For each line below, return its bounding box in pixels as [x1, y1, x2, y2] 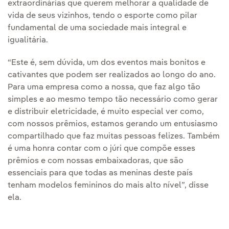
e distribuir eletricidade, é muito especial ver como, [8, 108, 204, 117]
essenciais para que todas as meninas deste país [8, 169, 193, 178]
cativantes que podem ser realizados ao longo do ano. [8, 71, 216, 80]
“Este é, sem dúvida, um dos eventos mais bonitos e [8, 59, 205, 67]
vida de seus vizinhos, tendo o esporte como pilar [8, 12, 197, 20]
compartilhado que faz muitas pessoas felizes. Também [8, 132, 220, 141]
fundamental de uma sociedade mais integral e [8, 24, 187, 33]
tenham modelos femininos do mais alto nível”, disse [8, 181, 209, 190]
